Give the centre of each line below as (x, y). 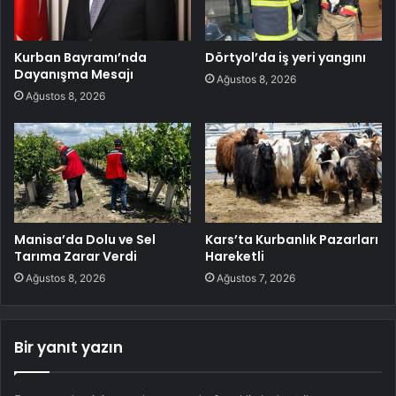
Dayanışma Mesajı (74, 74)
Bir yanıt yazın (69, 347)
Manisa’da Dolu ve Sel (85, 239)
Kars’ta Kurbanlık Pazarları (292, 239)
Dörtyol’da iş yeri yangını (286, 57)
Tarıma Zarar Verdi (76, 256)
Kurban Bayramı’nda (80, 57)
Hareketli (235, 256)
